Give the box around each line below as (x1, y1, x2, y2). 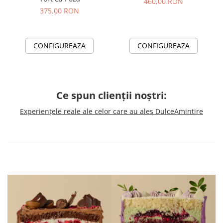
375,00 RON (40, 5, 79, 15)
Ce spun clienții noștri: (56, 88, 167, 102)
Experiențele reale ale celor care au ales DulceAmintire (20, 106, 203, 116)
